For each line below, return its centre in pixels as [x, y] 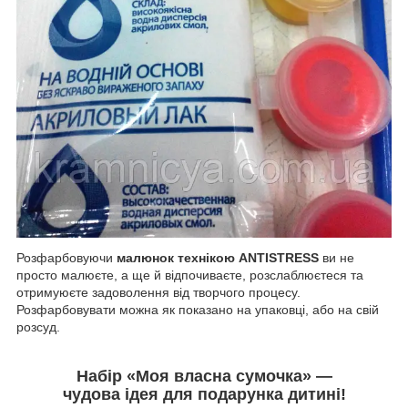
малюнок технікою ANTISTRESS [218, 258]
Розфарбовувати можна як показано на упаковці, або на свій [198, 310]
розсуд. [38, 327]
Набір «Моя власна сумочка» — [204, 377]
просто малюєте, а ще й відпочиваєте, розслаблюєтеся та [190, 275]
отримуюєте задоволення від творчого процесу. [158, 293]
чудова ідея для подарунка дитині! [204, 395]
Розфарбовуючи [66, 258]
